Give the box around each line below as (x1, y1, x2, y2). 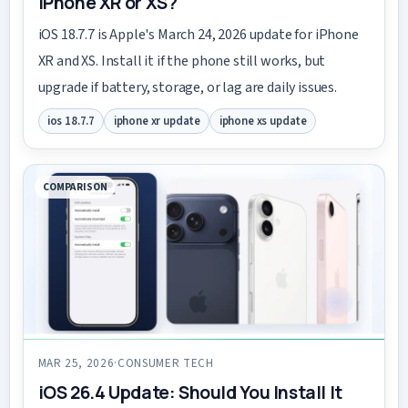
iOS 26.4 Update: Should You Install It (37, 381, 342, 405)
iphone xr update (113, 113, 201, 130)
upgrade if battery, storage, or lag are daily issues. (37, 76, 338, 97)
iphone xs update (219, 113, 308, 130)
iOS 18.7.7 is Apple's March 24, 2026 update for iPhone (37, 24, 359, 45)
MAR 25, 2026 (37, 354, 115, 372)
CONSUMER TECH (117, 354, 214, 372)
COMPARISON (43, 178, 107, 195)
